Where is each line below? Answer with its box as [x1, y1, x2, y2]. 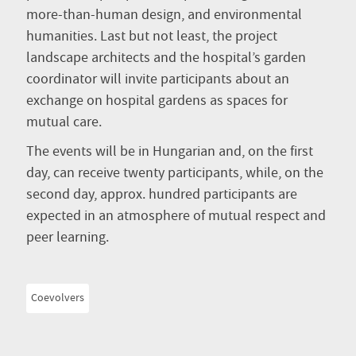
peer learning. [26, 228, 109, 248]
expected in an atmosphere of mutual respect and [26, 207, 326, 226]
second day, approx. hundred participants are [26, 185, 297, 205]
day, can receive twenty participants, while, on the [26, 164, 323, 184]
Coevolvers [31, 291, 84, 306]
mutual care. [26, 113, 102, 133]
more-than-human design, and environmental [26, 6, 302, 25]
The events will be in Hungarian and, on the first [26, 142, 313, 162]
